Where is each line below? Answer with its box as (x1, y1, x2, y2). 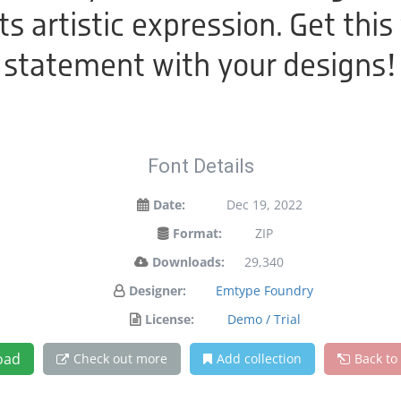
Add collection (216, 350, 302, 367)
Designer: (129, 282, 186, 299)
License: (145, 311, 194, 328)
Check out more (73, 350, 167, 367)
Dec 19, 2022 (226, 196, 303, 213)
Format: (173, 225, 222, 242)
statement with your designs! (4, 42, 397, 86)
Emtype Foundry (215, 282, 313, 299)
